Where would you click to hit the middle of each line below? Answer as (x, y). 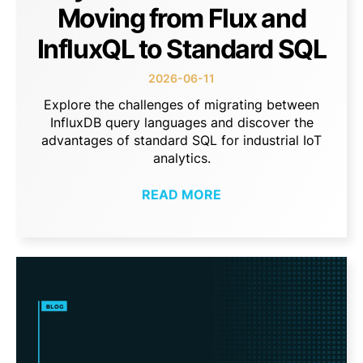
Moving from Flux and (181, 19)
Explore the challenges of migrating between (181, 105)
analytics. (181, 158)
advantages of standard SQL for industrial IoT (181, 141)
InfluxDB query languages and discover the (181, 123)
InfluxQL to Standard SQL (181, 49)
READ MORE (181, 194)
